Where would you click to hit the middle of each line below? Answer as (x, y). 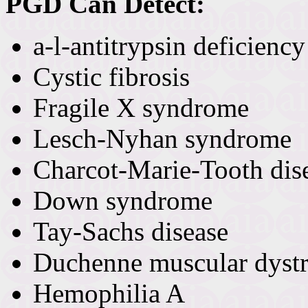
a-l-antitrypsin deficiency (169, 45)
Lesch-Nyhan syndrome (162, 138)
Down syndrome (123, 200)
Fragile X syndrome (141, 107)
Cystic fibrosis (111, 76)
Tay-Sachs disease (131, 231)
